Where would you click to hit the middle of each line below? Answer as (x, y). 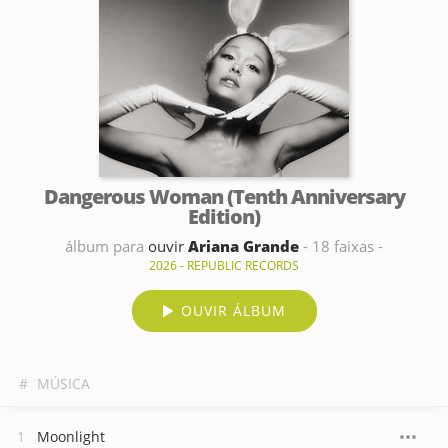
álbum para (106, 246)
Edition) (224, 216)
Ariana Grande (243, 246)
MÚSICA (63, 383)
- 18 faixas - (341, 246)
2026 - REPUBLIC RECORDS (224, 265)
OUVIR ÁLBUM (233, 310)
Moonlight (71, 436)
